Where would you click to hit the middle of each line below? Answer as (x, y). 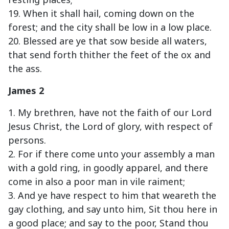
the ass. (25, 69)
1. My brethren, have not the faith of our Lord (110, 113)
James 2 (26, 91)
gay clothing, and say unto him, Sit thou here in (113, 209)
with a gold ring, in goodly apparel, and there (108, 168)
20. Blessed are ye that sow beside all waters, (108, 41)
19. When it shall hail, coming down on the (101, 14)
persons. (27, 140)
